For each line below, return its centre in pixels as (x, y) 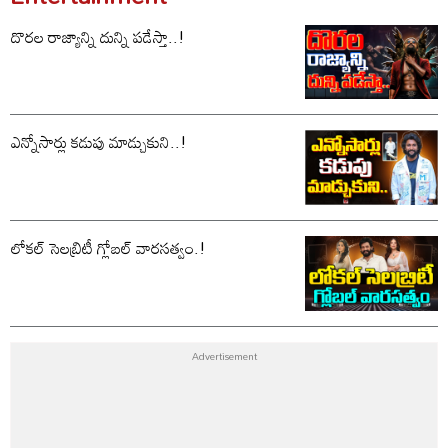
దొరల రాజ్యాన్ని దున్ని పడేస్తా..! (98, 36)
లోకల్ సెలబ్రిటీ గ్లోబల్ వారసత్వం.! (108, 248)
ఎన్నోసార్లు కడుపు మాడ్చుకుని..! (99, 142)
